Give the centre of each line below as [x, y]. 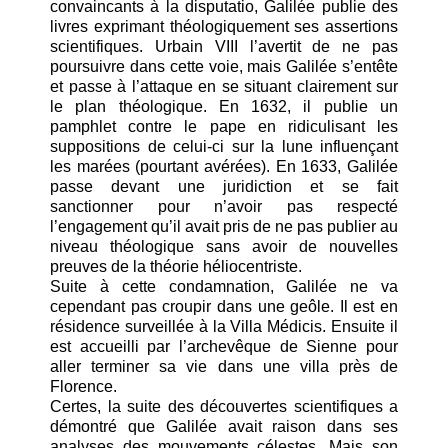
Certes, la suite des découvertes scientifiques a [224, 406]
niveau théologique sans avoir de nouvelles [224, 246]
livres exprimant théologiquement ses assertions [224, 26]
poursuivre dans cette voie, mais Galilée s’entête [224, 66]
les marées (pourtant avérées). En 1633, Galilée [224, 166]
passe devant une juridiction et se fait [224, 186]
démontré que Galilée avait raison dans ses [224, 426]
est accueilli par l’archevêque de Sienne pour [224, 346]
